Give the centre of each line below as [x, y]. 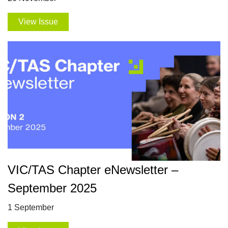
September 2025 [52, 188]
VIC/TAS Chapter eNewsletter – [93, 170]
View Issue [38, 22]
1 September [31, 208]
